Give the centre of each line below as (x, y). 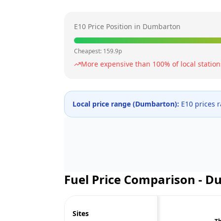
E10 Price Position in (108, 26)
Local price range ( (104, 104)
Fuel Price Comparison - (135, 179)
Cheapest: (89, 51)
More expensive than (117, 64)
